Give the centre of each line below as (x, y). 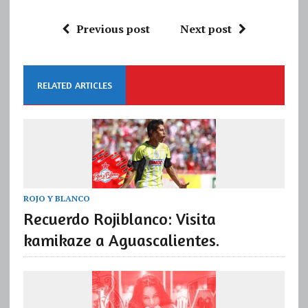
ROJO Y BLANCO (56, 198)
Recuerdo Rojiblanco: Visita (119, 219)
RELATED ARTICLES (74, 85)
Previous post (113, 29)
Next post (206, 29)
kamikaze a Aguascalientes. (121, 240)
